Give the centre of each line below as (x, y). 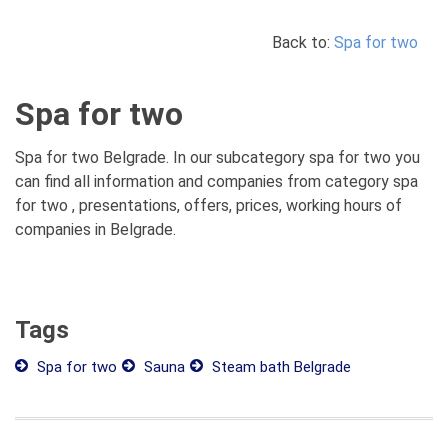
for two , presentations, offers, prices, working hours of (208, 205)
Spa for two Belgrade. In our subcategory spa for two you (217, 157)
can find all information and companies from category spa (216, 181)
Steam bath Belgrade (279, 367)
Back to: (303, 42)
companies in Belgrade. (95, 229)
